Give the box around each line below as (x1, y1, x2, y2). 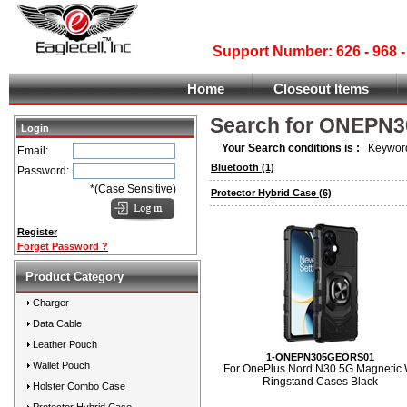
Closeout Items (273, 82, 369, 96)
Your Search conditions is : (222, 142, 362, 154)
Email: (17, 144, 48, 157)
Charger (33, 297, 69, 308)
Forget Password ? (17, 241, 108, 252)
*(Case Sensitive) (90, 183, 176, 195)
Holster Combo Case (33, 381, 125, 392)
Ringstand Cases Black (263, 375, 378, 388)
